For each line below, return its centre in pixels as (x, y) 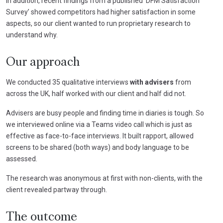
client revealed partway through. (56, 189)
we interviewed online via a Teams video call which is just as (99, 124)
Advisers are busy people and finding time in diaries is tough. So (105, 113)
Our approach (43, 62)
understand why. (32, 35)
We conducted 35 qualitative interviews (68, 82)
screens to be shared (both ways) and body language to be (98, 147)
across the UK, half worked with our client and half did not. (96, 93)
